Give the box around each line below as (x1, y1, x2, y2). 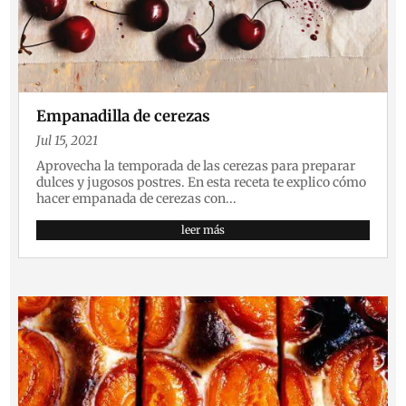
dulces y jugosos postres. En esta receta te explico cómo (36, 174, 367, 191)
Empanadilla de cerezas (36, 106, 211, 127)
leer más (181, 223, 225, 237)
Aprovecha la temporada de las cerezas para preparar (36, 158, 356, 175)
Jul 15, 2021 (36, 132, 99, 150)
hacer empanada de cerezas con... (36, 190, 237, 208)
